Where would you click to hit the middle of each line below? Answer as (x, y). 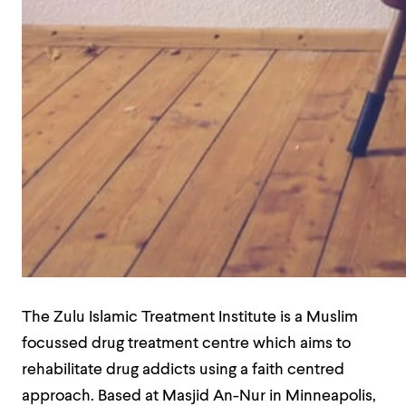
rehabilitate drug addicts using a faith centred (183, 370)
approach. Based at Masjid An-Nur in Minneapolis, (199, 396)
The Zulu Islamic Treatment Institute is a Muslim (190, 318)
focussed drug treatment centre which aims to (186, 344)
